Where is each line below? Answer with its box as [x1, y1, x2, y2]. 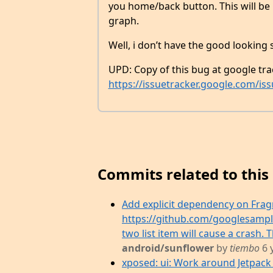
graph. [108, 14, 139, 28]
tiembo [230, 241, 260, 255]
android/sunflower [122, 241, 214, 255]
